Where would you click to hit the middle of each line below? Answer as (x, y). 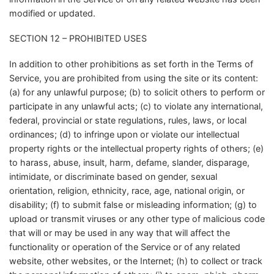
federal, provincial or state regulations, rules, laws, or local (128, 120)
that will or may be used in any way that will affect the (120, 232)
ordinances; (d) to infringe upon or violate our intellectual (124, 134)
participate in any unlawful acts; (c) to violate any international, (136, 106)
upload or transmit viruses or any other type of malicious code (137, 218)
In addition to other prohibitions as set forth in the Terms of (131, 64)
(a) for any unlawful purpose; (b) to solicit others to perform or (137, 92)
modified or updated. (52, 13)
